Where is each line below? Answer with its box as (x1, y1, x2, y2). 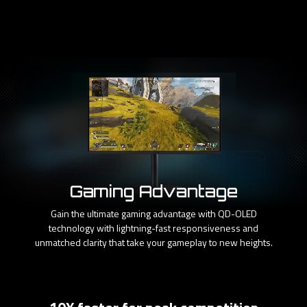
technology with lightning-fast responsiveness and (49, 220, 258, 235)
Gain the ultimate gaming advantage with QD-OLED (50, 206, 257, 221)
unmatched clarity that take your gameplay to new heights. (34, 234, 273, 249)
